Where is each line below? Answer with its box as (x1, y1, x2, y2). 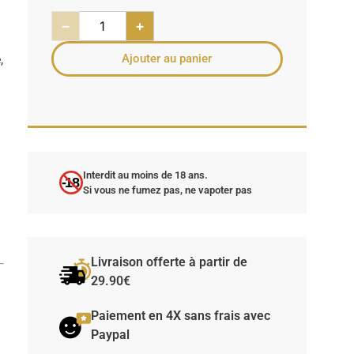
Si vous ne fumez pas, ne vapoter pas (82, 184, 252, 197)
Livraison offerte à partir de (90, 254, 247, 270)
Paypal (90, 327, 130, 343)
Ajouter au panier (122, 51, 213, 66)
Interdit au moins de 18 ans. (82, 169, 208, 182)
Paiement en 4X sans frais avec (90, 308, 270, 324)
